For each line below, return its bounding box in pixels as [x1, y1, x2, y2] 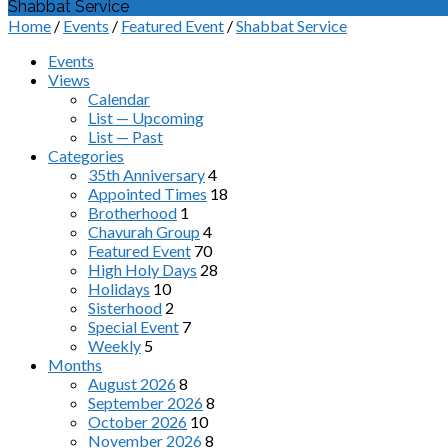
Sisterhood [88, 298, 162, 317]
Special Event [88, 317, 179, 336]
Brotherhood [88, 203, 177, 222]
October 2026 [88, 412, 187, 431]
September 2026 [88, 393, 203, 412]
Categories [48, 146, 124, 165]
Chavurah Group [88, 222, 200, 241]
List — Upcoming [88, 108, 204, 127]
